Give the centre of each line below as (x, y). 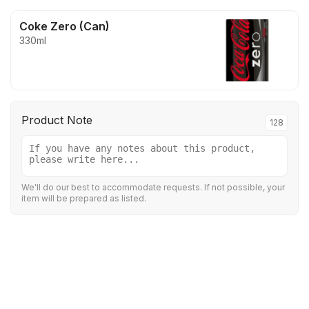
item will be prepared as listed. (84, 198)
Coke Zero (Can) (64, 26)
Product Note (57, 120)
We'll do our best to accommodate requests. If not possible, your (153, 187)
